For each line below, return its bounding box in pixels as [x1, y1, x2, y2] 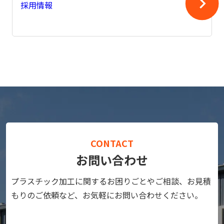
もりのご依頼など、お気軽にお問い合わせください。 [11, 188, 202, 201]
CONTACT [90, 136, 133, 149]
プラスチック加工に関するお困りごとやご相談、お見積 [11, 174, 211, 187]
